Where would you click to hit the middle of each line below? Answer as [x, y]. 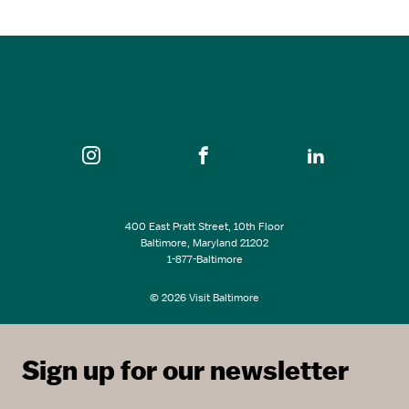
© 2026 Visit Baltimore [204, 297]
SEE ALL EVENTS [204, 99]
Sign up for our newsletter [185, 370]
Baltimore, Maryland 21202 [204, 242]
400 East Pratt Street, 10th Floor [204, 226]
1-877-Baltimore [204, 259]
